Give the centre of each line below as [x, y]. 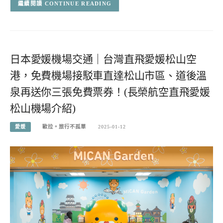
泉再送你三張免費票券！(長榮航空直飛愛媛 [110, 92]
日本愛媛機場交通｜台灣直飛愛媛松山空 [103, 59]
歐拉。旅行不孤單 [64, 127]
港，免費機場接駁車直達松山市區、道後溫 [109, 75]
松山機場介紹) [43, 108]
